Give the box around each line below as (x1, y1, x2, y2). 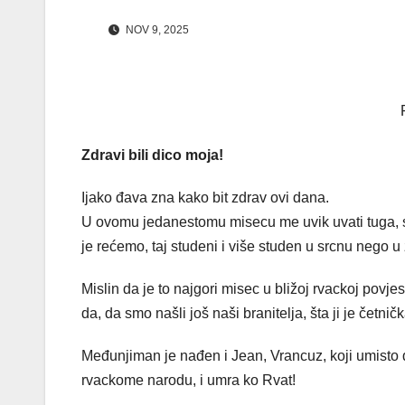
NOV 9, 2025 (123, 23, 189, 36)
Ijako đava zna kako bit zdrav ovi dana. (81, 189, 329, 205)
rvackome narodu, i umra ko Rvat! (81, 372, 296, 388)
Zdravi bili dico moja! (81, 146, 223, 163)
